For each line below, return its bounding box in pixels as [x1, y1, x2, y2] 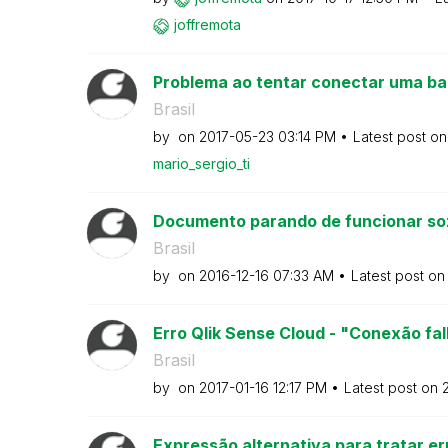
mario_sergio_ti [152, 155, 250, 172]
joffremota [173, 16, 241, 33]
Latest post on [343, 379, 442, 396]
